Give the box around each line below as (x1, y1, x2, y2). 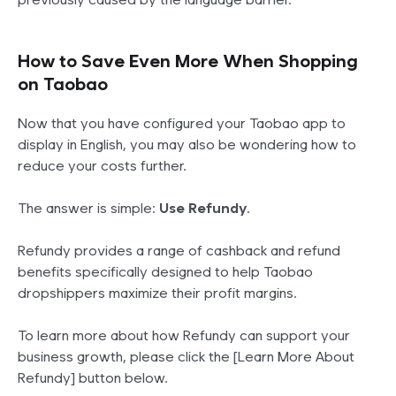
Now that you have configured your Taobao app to (18, 115, 346, 133)
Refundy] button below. (18, 369, 168, 387)
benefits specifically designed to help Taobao (18, 263, 313, 281)
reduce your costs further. (18, 157, 187, 175)
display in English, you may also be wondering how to (18, 136, 356, 154)
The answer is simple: (18, 200, 159, 217)
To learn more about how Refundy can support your (18, 327, 350, 345)
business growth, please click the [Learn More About (18, 348, 354, 366)
